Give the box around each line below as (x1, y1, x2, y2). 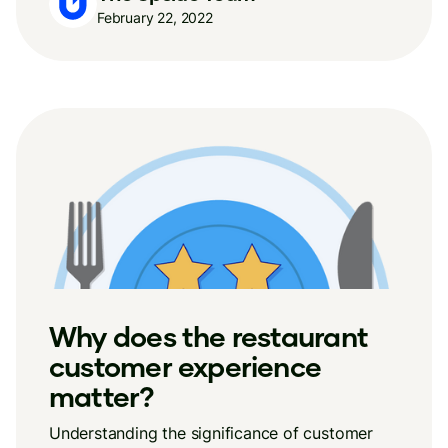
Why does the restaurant (49, 319, 368, 353)
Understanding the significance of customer (49, 423, 373, 443)
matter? (49, 379, 155, 413)
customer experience (49, 349, 322, 383)
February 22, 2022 (97, 8, 213, 26)
